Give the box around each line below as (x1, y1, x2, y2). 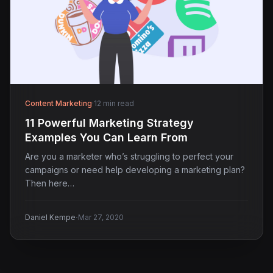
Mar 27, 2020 (78, 212, 124, 222)
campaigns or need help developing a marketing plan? (25, 164, 245, 175)
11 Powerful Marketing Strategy (25, 116, 194, 129)
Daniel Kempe (25, 212, 76, 222)
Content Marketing (25, 98, 92, 108)
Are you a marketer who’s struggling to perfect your (25, 151, 233, 161)
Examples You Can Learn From (25, 130, 188, 144)
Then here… (25, 177, 74, 188)
